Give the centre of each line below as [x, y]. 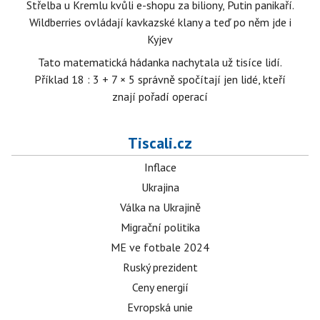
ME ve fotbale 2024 [160, 247]
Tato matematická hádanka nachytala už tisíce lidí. [160, 62]
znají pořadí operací [160, 97]
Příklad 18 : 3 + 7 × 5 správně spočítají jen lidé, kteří [160, 80]
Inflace [160, 167]
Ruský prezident [160, 267]
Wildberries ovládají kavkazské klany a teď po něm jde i [160, 22]
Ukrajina [160, 187]
